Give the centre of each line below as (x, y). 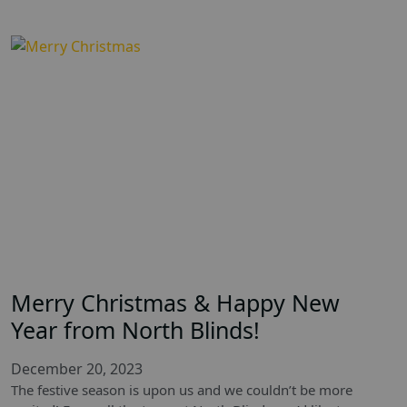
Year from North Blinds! (135, 330)
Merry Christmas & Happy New (175, 303)
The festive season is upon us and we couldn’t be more (182, 390)
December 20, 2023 (77, 369)
